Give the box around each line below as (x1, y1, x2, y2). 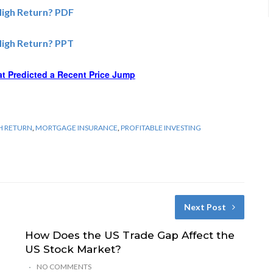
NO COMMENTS (36, 261, 91, 271)
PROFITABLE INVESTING (121, 122, 201, 132)
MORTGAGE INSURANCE (35, 122, 118, 132)
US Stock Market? (24, 243, 121, 255)
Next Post (183, 201, 226, 212)
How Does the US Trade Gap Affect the (24, 229, 235, 241)
